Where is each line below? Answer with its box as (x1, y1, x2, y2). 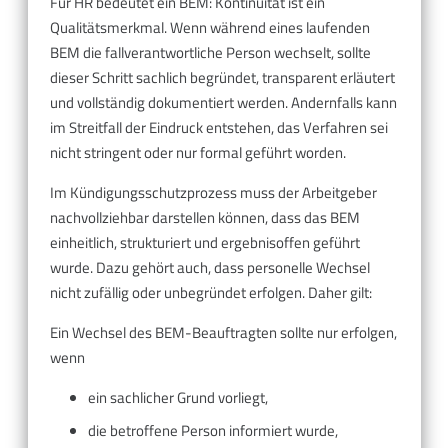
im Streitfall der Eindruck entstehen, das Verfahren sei (50, 116, 388, 140)
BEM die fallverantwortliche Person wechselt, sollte (50, 41, 371, 65)
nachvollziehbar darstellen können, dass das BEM (50, 206, 360, 230)
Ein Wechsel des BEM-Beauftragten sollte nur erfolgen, (50, 321, 397, 345)
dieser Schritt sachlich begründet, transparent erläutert (50, 66, 395, 90)
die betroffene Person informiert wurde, (87, 418, 338, 442)
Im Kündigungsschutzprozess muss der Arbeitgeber (50, 181, 377, 205)
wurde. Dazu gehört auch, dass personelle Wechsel (50, 256, 370, 280)
